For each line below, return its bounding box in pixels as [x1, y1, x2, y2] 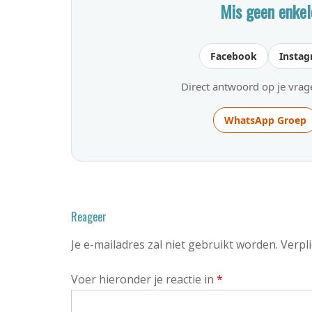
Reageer [71, 208, 107, 225]
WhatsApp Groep [224, 114, 306, 127]
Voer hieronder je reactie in [71, 272, 217, 287]
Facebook [210, 49, 257, 63]
